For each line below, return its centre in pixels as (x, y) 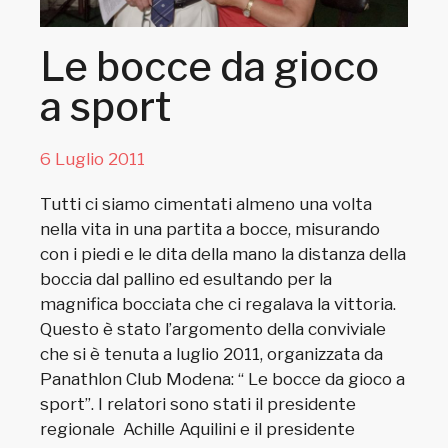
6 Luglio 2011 (93, 158)
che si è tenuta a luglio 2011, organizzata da (212, 353)
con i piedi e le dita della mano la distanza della (223, 253)
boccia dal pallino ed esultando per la (186, 278)
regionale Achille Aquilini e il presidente (198, 428)
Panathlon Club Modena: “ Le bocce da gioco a (223, 378)
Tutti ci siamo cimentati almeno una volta (206, 203)
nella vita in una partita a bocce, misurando (210, 228)
